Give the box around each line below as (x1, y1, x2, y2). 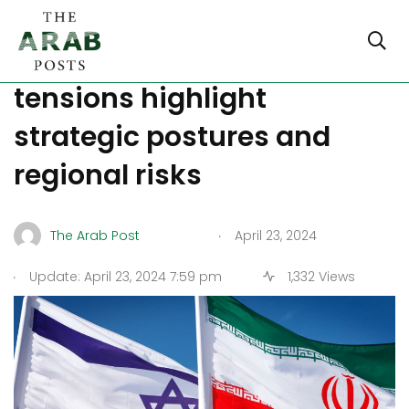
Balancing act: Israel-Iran (14, 41, 366, 79)
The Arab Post (50, 225, 140, 245)
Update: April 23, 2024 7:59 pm (26, 267, 222, 286)
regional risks (14, 156, 202, 194)
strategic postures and (14, 118, 330, 156)
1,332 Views (284, 267, 355, 286)
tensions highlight (14, 79, 267, 118)
